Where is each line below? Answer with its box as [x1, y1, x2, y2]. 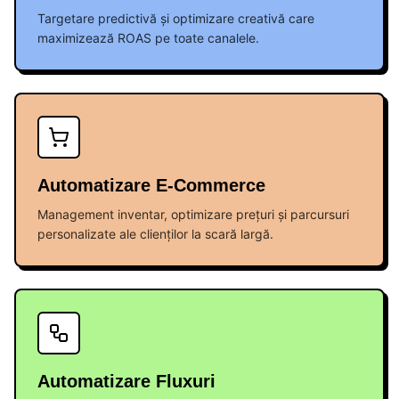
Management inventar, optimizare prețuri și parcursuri [37, 207, 349, 222]
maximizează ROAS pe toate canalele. [37, 30, 259, 45]
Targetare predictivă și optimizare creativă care [37, 11, 314, 26]
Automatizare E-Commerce [37, 175, 265, 195]
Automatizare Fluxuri [37, 371, 216, 391]
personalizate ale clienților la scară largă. [37, 226, 273, 241]
